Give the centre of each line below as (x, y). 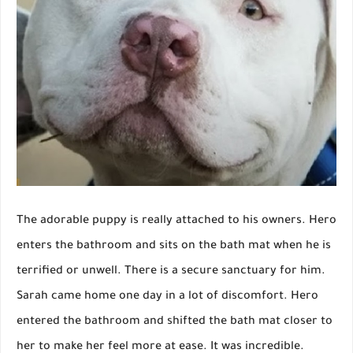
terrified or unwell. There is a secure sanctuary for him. (171, 271)
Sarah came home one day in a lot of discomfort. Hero (167, 297)
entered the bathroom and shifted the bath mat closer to (175, 322)
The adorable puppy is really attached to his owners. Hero (176, 221)
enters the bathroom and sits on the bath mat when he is (174, 246)
